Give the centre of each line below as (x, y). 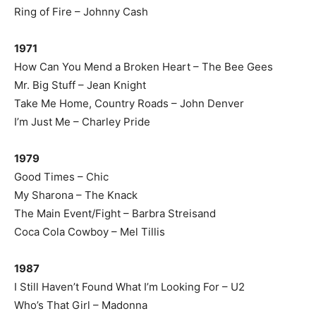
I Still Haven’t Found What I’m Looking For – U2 (129, 287)
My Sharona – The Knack (76, 195)
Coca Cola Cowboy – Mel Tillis (90, 232)
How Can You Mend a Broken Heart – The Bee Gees (144, 67)
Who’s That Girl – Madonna (81, 305)
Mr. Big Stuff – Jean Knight (80, 85)
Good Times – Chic (61, 177)
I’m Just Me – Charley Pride (82, 122)
